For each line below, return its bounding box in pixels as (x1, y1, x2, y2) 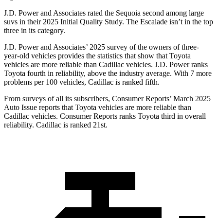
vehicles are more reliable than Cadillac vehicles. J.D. (4, 60, 167, 69)
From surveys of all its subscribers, (4, 94, 112, 103)
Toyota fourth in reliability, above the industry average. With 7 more (4, 69, 212, 78)
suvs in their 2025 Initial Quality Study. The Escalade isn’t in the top (4, 18, 213, 26)
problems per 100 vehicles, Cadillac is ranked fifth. (4, 78, 160, 87)
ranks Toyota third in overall (117, 112, 206, 121)
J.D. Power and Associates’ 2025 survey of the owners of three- (4, 43, 199, 52)
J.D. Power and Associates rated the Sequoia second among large (4, 9, 204, 18)
